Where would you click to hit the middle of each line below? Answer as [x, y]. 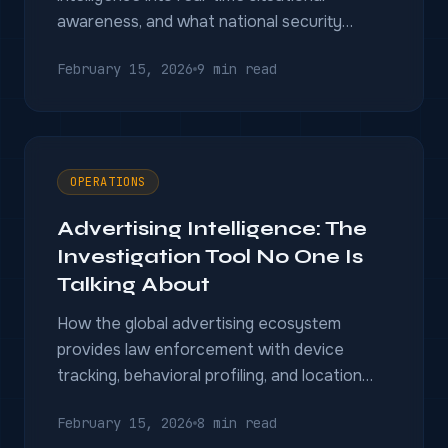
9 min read [237, 69]
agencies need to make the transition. [197, 47]
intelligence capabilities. [143, 401]
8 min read [237, 423]
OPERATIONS [108, 182]
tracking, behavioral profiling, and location [209, 375]
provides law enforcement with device [200, 349]
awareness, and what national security [199, 21]
